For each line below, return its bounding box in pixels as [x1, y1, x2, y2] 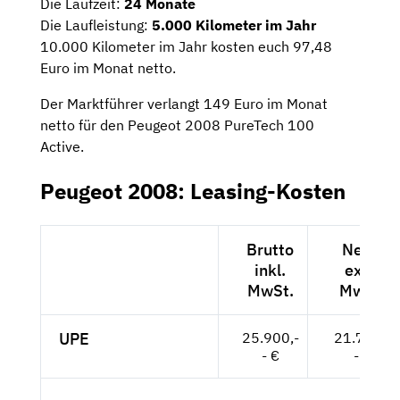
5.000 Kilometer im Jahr [152, 16, 316, 35]
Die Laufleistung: [40, 16, 152, 35]
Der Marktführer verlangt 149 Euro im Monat [40, 95, 328, 113]
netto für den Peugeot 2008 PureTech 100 [40, 116, 314, 135]
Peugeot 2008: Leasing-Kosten [40, 177, 346, 206]
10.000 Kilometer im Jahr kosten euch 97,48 [40, 37, 332, 56]
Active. [40, 137, 84, 156]
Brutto [246, 239, 294, 261]
